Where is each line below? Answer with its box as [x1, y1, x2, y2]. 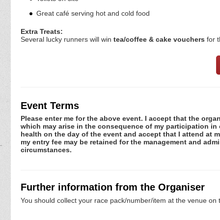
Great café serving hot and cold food [36, 9, 150, 17]
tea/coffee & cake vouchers [113, 35, 205, 43]
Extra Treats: [21, 27, 63, 35]
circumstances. [21, 146, 72, 154]
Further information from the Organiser [21, 182, 205, 193]
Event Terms [21, 100, 79, 111]
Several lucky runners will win [21, 35, 113, 43]
